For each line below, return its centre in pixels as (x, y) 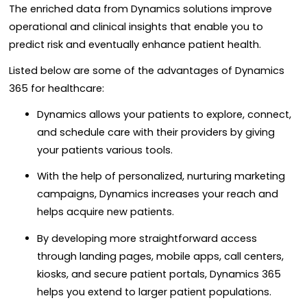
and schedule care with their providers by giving (156, 133)
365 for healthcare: (57, 88)
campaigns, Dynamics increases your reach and (157, 194)
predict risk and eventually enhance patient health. (136, 44)
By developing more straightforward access (147, 238)
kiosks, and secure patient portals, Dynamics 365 (159, 274)
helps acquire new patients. (105, 212)
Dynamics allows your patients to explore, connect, (164, 115)
